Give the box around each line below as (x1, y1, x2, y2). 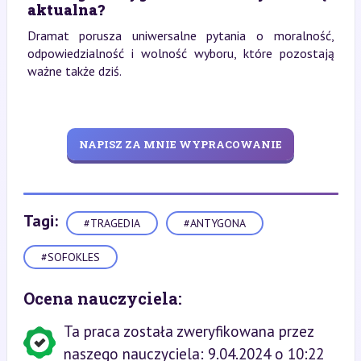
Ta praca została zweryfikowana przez (63, 322, 313, 341)
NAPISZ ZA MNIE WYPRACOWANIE (79, 136, 282, 151)
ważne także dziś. (27, 63, 122, 79)
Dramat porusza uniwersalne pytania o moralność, (27, 27, 334, 44)
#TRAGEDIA (83, 215, 140, 230)
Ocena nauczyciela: (23, 288, 182, 309)
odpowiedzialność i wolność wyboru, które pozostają (27, 45, 334, 61)
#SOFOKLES (40, 249, 100, 264)
